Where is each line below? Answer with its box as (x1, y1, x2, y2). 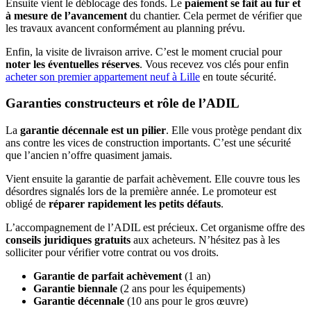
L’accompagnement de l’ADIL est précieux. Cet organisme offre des (6, 221, 305, 233)
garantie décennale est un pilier (20, 124, 166, 136)
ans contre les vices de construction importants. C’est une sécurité (6, 137, 291, 149)
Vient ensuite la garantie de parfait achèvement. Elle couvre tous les (6, 173, 300, 185)
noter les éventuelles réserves (6, 58, 140, 70)
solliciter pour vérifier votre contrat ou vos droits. (6, 246, 219, 258)
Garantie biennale (33, 283, 117, 294)
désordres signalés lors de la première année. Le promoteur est (6, 185, 276, 197)
